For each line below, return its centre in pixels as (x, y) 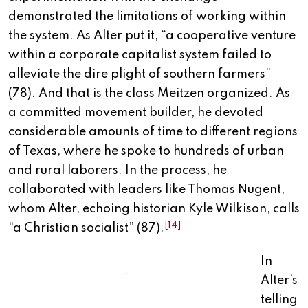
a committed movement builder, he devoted (136, 113)
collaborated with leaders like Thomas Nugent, (146, 190)
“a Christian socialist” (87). (86, 229)
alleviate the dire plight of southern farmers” (140, 75)
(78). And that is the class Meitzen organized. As (149, 94)
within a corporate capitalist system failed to (140, 55)
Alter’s (279, 281)
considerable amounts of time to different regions (153, 132)
